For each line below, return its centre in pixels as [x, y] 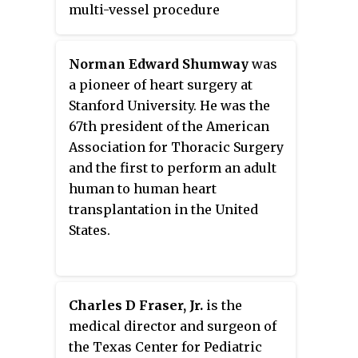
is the [223, 306]
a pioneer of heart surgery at [161, 85]
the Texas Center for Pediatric [165, 347]
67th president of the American [169, 127]
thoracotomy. [111, 72]
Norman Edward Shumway [159, 64]
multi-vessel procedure [144, 10]
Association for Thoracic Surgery [176, 147]
